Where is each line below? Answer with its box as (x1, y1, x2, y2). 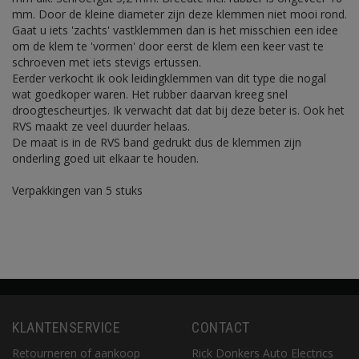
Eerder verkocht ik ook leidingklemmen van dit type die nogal (12, 71, 326, 86)
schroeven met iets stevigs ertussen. (12, 54, 201, 70)
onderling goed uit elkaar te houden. (12, 151, 199, 166)
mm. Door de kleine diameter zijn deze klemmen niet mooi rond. (12, 6, 347, 22)
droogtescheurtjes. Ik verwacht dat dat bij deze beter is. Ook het (12, 103, 345, 118)
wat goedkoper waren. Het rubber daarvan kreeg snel (12, 87, 288, 102)
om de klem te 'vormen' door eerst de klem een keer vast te (12, 38, 324, 54)
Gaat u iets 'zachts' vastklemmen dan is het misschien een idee (12, 22, 338, 38)
